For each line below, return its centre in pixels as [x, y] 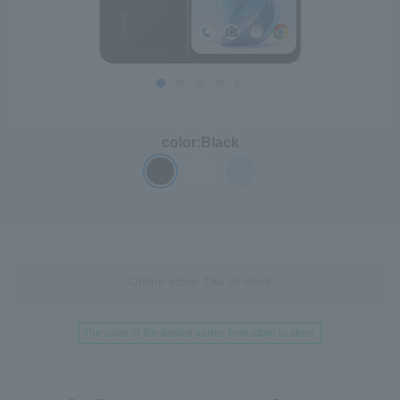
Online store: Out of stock [200, 281]
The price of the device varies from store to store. [200, 333]
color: [181, 142]
